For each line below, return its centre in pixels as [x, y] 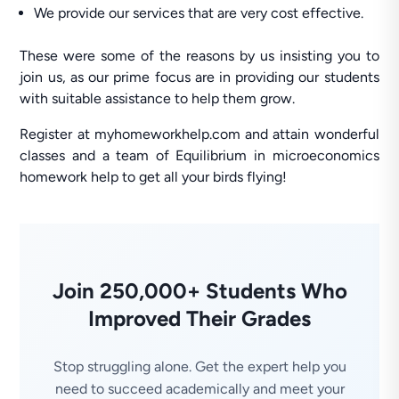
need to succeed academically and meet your [199, 389]
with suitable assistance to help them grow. [158, 98]
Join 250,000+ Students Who [199, 291]
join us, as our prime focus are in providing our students [199, 77]
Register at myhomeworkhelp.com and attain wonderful [199, 134]
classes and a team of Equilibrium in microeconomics [199, 155]
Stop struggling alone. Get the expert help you [199, 366]
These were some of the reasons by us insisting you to [199, 56]
